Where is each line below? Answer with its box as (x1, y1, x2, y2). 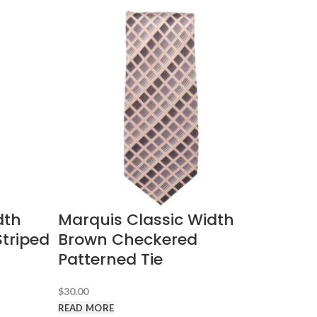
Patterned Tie (57, 248, 163, 270)
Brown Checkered (57, 228, 197, 250)
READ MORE (57, 302, 115, 314)
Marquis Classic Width (57, 208, 234, 231)
